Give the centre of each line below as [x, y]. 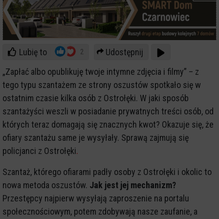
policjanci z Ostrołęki [39, 151]
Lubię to [33, 52]
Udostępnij [124, 52]
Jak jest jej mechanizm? [133, 185]
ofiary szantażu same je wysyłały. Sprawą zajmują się [96, 137]
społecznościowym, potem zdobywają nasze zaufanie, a [100, 211]
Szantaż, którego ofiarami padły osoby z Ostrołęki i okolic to [107, 172]
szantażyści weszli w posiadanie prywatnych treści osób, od [108, 111]
